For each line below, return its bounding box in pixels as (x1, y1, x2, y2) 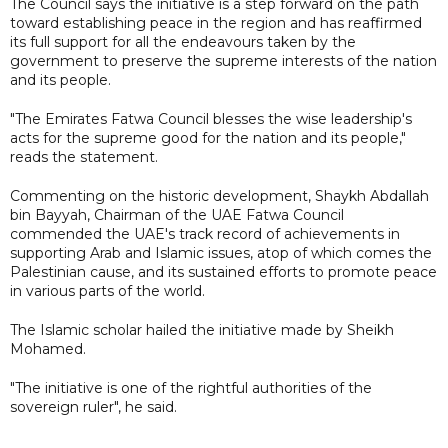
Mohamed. (10, 339, 86, 358)
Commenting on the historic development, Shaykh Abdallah (10, 186, 429, 205)
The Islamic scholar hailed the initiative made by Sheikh (10, 320, 394, 339)
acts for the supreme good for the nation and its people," (10, 128, 406, 147)
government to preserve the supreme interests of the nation (10, 51, 437, 70)
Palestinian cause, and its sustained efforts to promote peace (10, 262, 437, 281)
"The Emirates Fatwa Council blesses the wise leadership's (10, 109, 412, 128)
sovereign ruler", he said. (10, 397, 177, 416)
